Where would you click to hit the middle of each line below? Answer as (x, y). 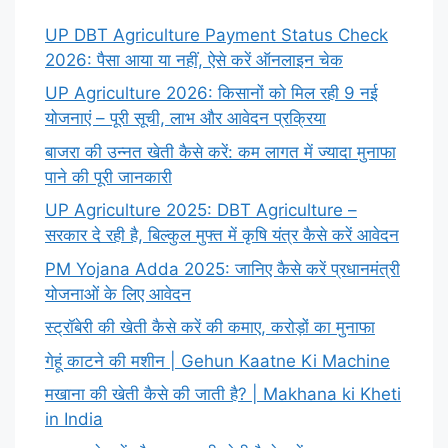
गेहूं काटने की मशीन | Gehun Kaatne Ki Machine (217, 360)
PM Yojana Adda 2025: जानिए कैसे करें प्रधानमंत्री (222, 268)
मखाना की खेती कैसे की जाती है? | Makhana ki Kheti (223, 394)
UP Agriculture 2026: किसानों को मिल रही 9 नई (211, 93)
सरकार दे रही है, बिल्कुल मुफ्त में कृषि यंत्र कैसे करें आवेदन (222, 235)
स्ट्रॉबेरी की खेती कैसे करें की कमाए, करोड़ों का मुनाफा (210, 327)
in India (74, 419)
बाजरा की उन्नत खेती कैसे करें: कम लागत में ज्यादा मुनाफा (220, 151)
